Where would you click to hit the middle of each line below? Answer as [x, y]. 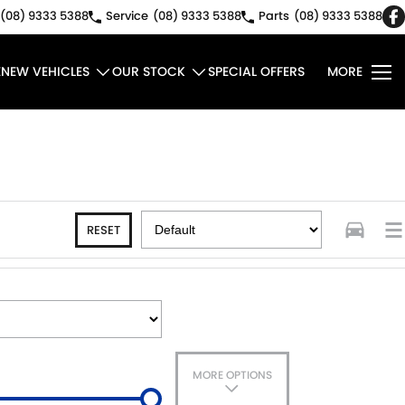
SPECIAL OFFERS [256, 71]
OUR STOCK [149, 71]
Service [127, 16]
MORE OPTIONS [232, 375]
